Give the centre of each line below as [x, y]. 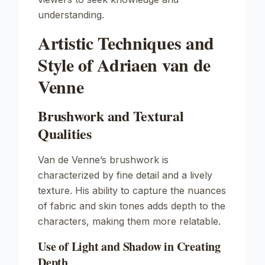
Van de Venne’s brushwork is [103, 160]
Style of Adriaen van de [125, 64]
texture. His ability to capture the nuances [132, 190]
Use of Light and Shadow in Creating [129, 246]
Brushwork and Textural [111, 116]
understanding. [71, 15]
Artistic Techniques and [126, 43]
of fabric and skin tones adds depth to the [132, 206]
